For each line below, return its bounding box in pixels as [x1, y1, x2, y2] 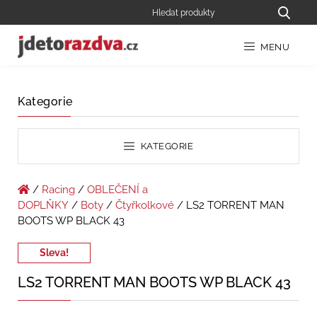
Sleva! [40, 247, 69, 259]
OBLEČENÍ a [87, 183, 148, 197]
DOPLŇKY [18, 199, 69, 212]
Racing [42, 183, 75, 197]
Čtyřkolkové [115, 199, 174, 212]
